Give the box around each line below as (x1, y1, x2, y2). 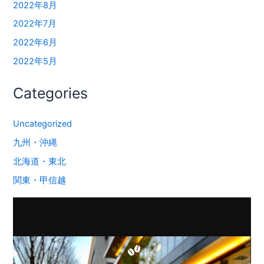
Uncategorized (13, 118, 72, 129)
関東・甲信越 (13, 174, 67, 186)
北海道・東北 (13, 156, 67, 167)
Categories (13, 84, 88, 102)
